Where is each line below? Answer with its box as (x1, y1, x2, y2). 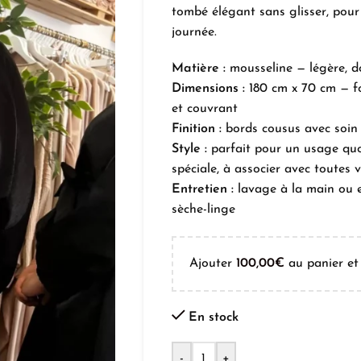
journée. (171, 26, 217, 39)
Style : (171, 143, 207, 156)
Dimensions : (171, 82, 245, 95)
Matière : (171, 62, 226, 75)
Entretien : (171, 183, 234, 196)
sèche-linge (171, 203, 235, 216)
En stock (188, 311, 239, 324)
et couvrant (171, 102, 238, 115)
